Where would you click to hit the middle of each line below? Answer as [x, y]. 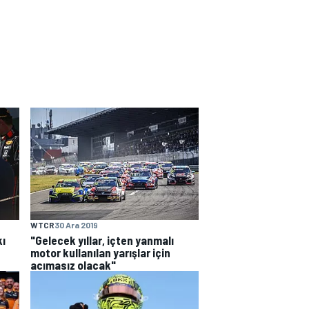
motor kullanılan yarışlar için [100, 253]
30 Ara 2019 [76, 225]
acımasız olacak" [73, 265]
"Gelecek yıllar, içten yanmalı [102, 240]
